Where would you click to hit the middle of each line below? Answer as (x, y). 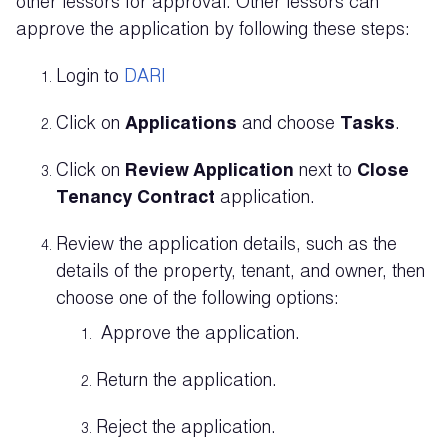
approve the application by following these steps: (213, 31)
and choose (288, 125)
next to (325, 172)
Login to (90, 78)
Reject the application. (188, 429)
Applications (181, 125)
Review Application (209, 172)
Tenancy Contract (135, 199)
